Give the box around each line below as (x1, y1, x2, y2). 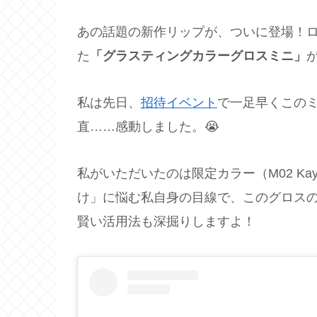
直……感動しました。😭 (77, 119, 219, 134)
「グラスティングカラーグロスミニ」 (90, 48, 306, 63)
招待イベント (141, 95, 217, 110)
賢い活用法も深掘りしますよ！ (77, 214, 255, 229)
